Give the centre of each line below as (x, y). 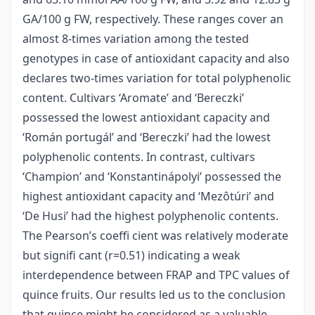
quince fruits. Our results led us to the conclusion (154, 295)
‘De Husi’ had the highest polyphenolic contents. (150, 216)
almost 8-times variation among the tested (136, 39)
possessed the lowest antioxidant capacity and (146, 118)
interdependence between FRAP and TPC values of (156, 275)
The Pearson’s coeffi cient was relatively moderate (155, 236)
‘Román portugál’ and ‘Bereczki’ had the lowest (147, 137)
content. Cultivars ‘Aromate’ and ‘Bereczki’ (133, 98)
